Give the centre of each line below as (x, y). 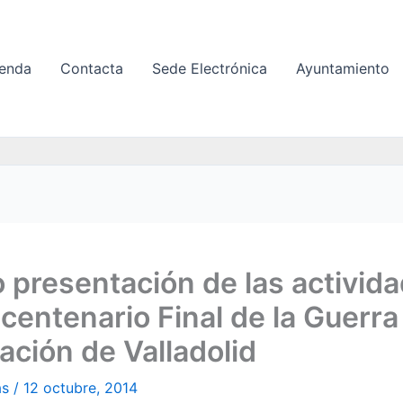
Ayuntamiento (343, 68)
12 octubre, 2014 (81, 388)
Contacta (92, 68)
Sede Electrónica (210, 68)
